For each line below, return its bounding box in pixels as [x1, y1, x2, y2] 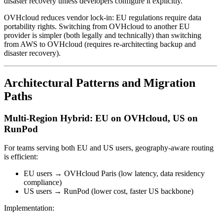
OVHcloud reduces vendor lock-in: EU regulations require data [4, 13, 201, 22]
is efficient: [4, 152, 38, 161]
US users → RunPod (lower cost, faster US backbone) [24, 187, 193, 196]
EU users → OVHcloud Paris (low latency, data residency [24, 169, 205, 178]
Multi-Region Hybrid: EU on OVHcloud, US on [4, 112, 198, 123]
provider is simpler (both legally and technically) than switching [4, 31, 201, 39]
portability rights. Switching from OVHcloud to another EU [4, 22, 190, 31]
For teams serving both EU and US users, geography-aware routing [4, 144, 214, 152]
